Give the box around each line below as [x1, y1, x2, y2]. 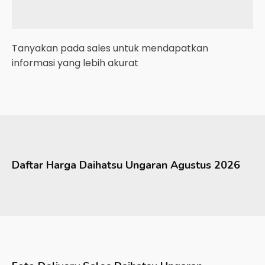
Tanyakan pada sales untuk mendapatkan [12, 41, 208, 55]
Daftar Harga [12, 158, 79, 172]
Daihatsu [79, 158, 122, 172]
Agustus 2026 [170, 158, 240, 172]
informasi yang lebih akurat [12, 56, 138, 70]
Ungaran [125, 158, 167, 172]
